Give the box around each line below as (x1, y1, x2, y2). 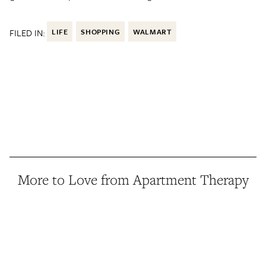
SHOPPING (81, 26, 121, 37)
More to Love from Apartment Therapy (17, 170, 249, 189)
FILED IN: (9, 26, 45, 39)
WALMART (133, 26, 172, 37)
